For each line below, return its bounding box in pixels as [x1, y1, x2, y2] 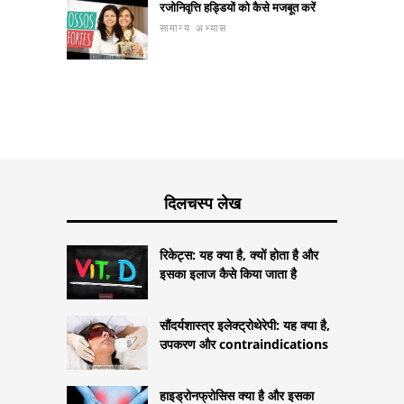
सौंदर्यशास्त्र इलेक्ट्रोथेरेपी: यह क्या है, [160, 316, 330, 334]
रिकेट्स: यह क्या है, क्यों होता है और [160, 245, 318, 263]
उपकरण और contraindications [160, 335, 328, 353]
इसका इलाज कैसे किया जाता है [160, 264, 297, 282]
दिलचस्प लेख [163, 191, 241, 214]
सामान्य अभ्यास [160, 20, 227, 34]
